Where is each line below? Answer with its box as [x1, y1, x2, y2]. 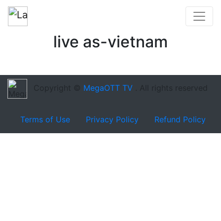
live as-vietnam [53, 32, 168, 51]
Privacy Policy [86, 114, 139, 125]
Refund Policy [154, 114, 206, 125]
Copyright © [34, 83, 83, 93]
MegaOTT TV [83, 83, 135, 93]
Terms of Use [20, 114, 70, 125]
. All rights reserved [135, 83, 208, 93]
